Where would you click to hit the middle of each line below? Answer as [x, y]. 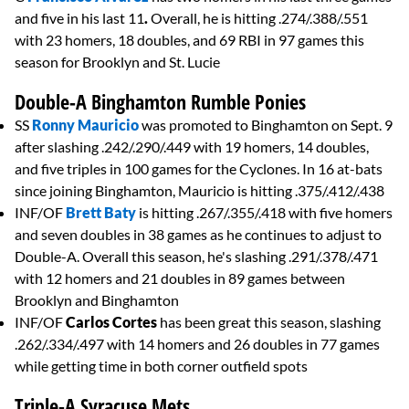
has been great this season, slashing [269, 322]
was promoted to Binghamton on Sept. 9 [266, 125]
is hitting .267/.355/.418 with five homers [264, 213]
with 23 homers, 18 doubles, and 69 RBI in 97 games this [189, 40]
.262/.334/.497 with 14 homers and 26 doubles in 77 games [197, 344]
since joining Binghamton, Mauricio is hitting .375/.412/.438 [199, 191]
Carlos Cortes [111, 322]
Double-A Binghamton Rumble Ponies [160, 102]
